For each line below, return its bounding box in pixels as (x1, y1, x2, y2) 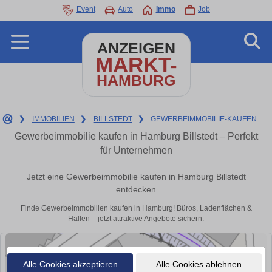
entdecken (116, 185, 156, 195)
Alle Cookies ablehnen (155, 259, 242, 269)
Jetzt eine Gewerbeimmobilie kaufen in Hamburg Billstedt (26, 172, 246, 182)
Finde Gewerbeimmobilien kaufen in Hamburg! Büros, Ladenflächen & (20, 204, 252, 213)
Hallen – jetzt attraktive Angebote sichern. (68, 214, 204, 223)
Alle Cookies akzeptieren (22, 259, 118, 269)
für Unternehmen (100, 145, 172, 155)
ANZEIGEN (97, 40, 175, 56)
